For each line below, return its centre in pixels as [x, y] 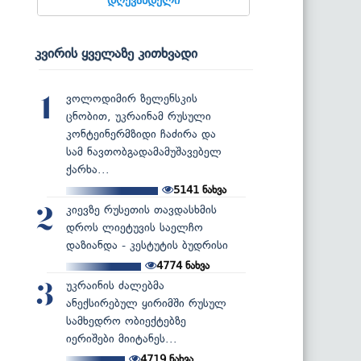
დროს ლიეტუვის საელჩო [135, 227]
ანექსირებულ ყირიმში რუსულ [146, 303]
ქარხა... [88, 169]
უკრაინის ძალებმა [115, 285]
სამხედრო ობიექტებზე [126, 321]
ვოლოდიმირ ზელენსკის [132, 98]
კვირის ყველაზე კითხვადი [116, 53]
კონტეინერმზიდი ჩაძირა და [141, 134]
